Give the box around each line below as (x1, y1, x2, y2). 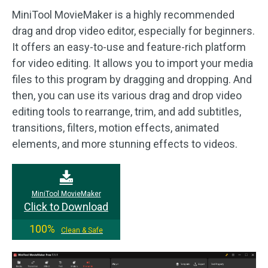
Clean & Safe (61, 226, 103, 234)
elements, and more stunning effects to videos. (12, 138, 237, 150)
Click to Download (24, 200, 108, 213)
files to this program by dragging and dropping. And (12, 73, 252, 86)
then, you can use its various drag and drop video (12, 89, 242, 102)
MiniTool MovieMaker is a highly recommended (12, 8, 234, 21)
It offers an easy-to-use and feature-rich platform (12, 41, 246, 53)
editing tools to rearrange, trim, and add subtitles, (12, 105, 241, 118)
